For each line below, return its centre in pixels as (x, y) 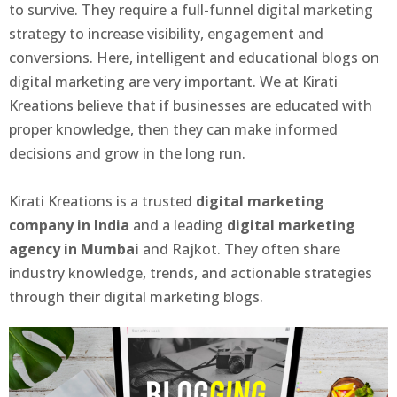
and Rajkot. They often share (240, 249)
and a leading (178, 225)
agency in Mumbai (74, 249)
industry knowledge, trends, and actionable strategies (191, 273)
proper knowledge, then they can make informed (173, 129)
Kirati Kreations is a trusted (102, 201)
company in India (69, 225)
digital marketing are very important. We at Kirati (173, 82)
